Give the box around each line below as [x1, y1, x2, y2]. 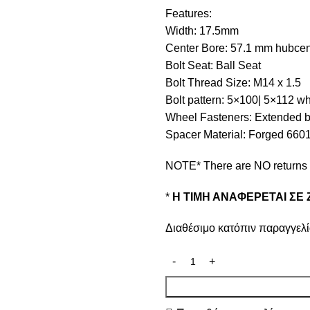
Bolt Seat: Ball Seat [165, 59, 261, 71]
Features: [165, 7, 212, 19]
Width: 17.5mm [165, 24, 239, 37]
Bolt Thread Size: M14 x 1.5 [165, 76, 301, 89]
